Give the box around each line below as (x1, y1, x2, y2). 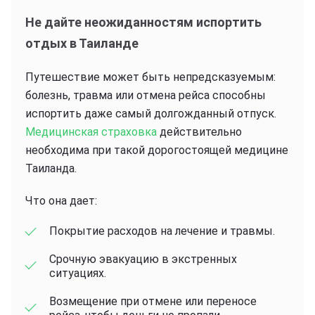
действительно (157, 124, 242, 139)
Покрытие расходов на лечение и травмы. (49, 224, 275, 238)
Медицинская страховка (25, 124, 157, 139)
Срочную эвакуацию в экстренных (49, 252, 237, 266)
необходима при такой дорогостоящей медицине (25, 143, 288, 157)
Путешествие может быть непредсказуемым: (25, 70, 276, 84)
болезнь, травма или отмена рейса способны (25, 88, 266, 102)
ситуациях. (49, 266, 106, 280)
